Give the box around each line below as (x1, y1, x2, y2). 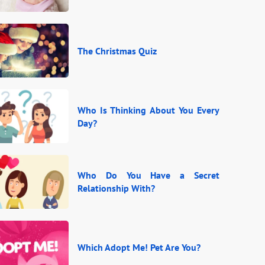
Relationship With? (77, 182, 155, 195)
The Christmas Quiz (77, 44, 157, 57)
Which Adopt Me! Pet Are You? (77, 241, 201, 254)
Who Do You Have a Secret (77, 169, 219, 182)
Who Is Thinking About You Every (77, 104, 219, 116)
